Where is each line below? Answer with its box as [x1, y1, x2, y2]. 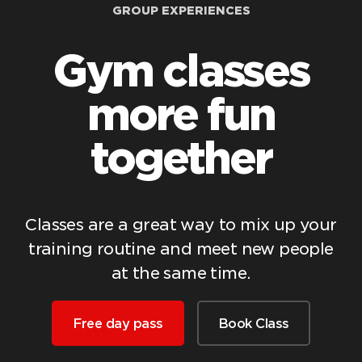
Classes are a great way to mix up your [25, 213, 337, 235]
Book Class [217, 314, 289, 333]
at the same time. [111, 262, 251, 284]
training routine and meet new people [28, 238, 334, 259]
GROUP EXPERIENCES [112, 2, 250, 19]
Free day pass [73, 314, 163, 333]
